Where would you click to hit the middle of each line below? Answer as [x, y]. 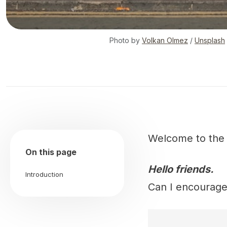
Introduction [44, 174]
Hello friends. [181, 169]
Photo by [126, 40]
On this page [51, 152]
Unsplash [210, 40]
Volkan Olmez [165, 40]
